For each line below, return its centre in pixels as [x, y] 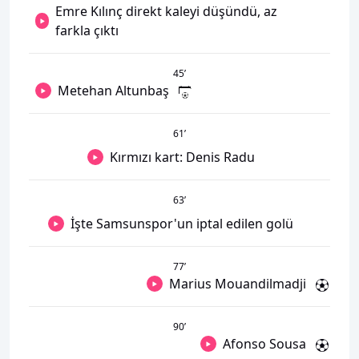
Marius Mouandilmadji [238, 284]
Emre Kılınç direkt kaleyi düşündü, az [167, 11]
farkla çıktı [87, 30]
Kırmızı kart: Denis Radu [182, 157]
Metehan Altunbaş [113, 91]
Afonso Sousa [264, 344]
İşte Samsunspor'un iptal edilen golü [182, 224]
